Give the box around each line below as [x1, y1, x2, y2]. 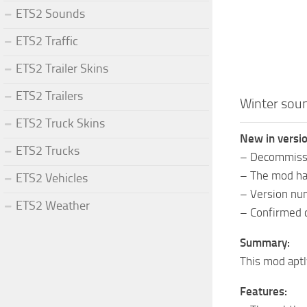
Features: [240, 284, 287, 299]
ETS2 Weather [16, 197, 90, 213]
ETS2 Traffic [16, 33, 78, 49]
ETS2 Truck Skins [16, 115, 105, 131]
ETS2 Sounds [16, 5, 85, 21]
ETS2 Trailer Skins [16, 60, 108, 76]
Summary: [240, 236, 290, 250]
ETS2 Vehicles [16, 170, 88, 186]
